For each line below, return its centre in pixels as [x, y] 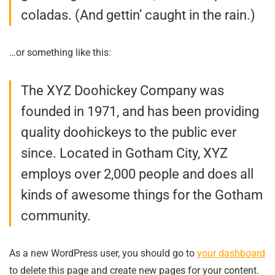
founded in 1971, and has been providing [140, 111]
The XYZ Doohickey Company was [122, 91]
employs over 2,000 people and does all [137, 174]
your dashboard [231, 253]
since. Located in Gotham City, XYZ [124, 153]
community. [56, 216]
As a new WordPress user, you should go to [103, 253]
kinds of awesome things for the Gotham [142, 195]
